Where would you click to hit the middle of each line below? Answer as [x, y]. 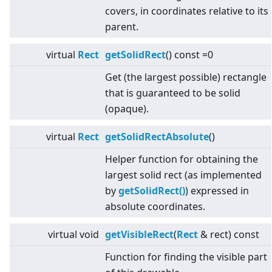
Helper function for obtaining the [182, 159]
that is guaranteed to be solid [173, 93]
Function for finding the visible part [186, 257]
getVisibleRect [139, 235]
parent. [122, 27]
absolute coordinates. [155, 207]
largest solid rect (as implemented [183, 175]
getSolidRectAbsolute [157, 137]
